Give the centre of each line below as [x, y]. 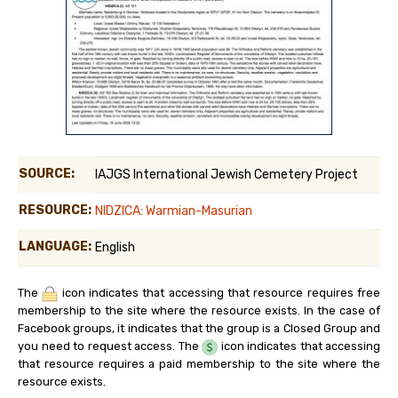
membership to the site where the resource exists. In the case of [199, 310]
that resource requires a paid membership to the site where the [199, 364]
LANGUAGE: [55, 247]
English [115, 247]
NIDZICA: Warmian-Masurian [174, 211]
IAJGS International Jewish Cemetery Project [227, 175]
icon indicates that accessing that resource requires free [219, 293]
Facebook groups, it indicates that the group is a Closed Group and [199, 328]
